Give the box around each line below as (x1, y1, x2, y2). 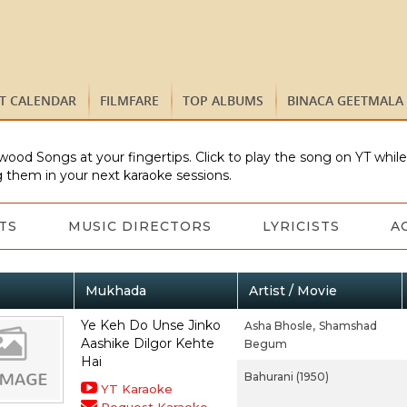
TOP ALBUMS (183, 92, 263, 109)
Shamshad (318, 319, 377, 333)
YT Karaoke (100, 382, 173, 396)
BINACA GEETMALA (287, 92, 403, 109)
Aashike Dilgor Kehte (80, 335, 214, 352)
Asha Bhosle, (243, 319, 315, 333)
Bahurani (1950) (243, 370, 329, 383)
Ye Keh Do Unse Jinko (80, 317, 221, 333)
